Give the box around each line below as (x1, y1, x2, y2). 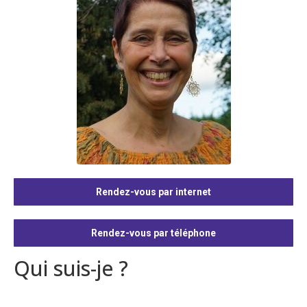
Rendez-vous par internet (96, 186, 211, 198)
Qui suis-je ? (14, 254, 128, 283)
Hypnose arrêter (128, 254, 292, 283)
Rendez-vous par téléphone (91, 228, 216, 239)
